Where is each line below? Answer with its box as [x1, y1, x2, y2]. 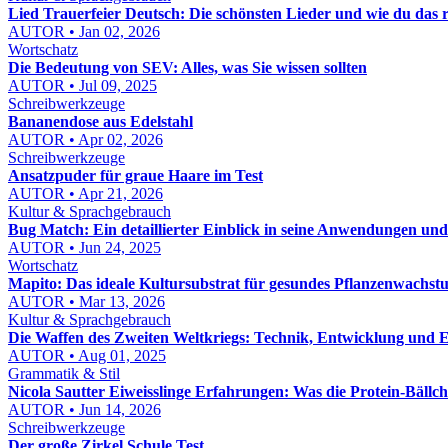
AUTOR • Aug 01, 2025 [8, 347, 166, 364]
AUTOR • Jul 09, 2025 [8, 77, 157, 94]
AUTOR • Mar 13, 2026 [8, 293, 165, 310]
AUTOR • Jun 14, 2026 [8, 401, 161, 418]
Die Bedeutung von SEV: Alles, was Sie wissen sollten [8, 59, 367, 76]
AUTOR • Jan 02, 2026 [8, 23, 160, 40]
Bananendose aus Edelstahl [8, 113, 193, 130]
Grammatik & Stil [8, 365, 120, 382]
